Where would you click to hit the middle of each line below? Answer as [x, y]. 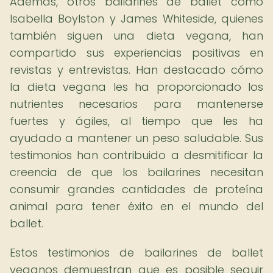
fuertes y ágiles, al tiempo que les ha [136, 121]
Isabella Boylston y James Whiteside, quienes [136, 19]
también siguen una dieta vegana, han [136, 36]
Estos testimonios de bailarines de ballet [136, 253]
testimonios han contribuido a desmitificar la [136, 155]
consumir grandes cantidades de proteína [136, 189]
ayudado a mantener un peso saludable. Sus [136, 138]
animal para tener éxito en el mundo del [136, 206]
